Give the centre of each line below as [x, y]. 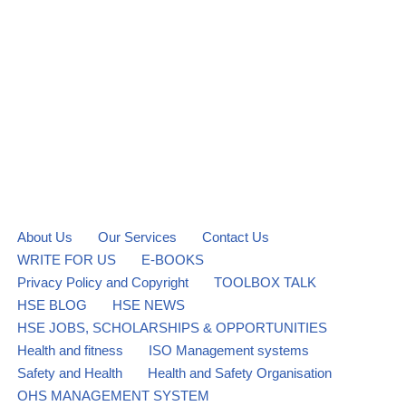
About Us [45, 237]
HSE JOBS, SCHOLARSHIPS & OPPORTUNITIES [172, 328]
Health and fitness [70, 350]
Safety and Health [70, 373]
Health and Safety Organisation [240, 373]
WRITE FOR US [67, 260]
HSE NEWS [149, 305]
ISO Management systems [229, 350]
